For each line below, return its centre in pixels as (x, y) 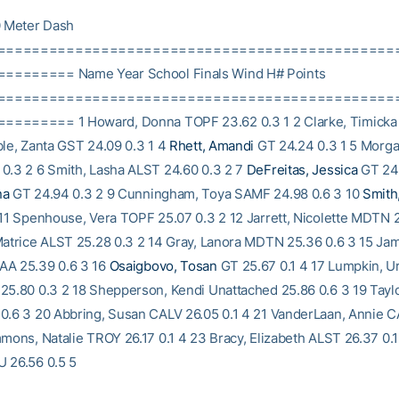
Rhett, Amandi (212, 146)
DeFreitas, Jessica (302, 170)
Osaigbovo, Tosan (163, 266)
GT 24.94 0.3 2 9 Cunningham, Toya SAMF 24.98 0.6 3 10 (186, 194)
